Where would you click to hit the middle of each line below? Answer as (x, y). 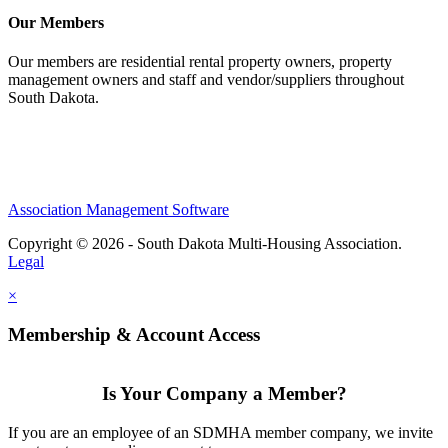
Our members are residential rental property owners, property (200, 62)
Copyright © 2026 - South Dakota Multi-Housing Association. (205, 244)
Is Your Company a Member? (224, 394)
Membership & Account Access (134, 334)
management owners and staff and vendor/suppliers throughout (206, 80)
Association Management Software (118, 210)
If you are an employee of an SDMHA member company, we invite (220, 433)
